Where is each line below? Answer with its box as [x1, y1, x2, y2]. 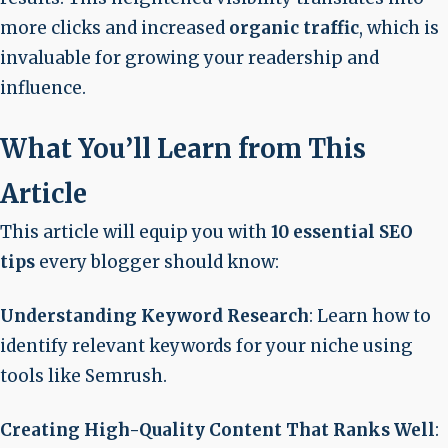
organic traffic [229, 17, 359, 39]
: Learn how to [309, 305, 431, 327]
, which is [359, 17, 439, 39]
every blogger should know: [35, 251, 279, 273]
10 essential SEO [271, 221, 413, 243]
